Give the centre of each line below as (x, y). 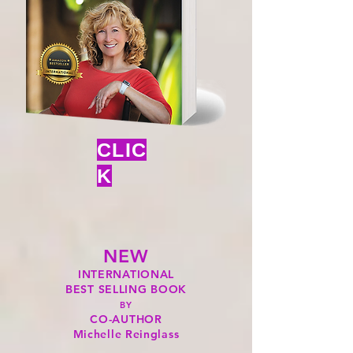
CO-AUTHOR (126, 319)
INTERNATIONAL (126, 274)
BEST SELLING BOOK (126, 289)
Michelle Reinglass (126, 334)
